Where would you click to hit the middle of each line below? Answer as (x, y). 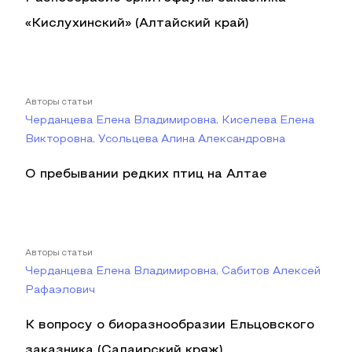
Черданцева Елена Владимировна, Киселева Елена (170, 121)
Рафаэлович (60, 290)
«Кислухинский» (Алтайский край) (137, 24)
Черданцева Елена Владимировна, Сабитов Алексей (173, 271)
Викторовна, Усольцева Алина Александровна (155, 139)
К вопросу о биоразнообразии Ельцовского (170, 325)
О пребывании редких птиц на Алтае (146, 174)
